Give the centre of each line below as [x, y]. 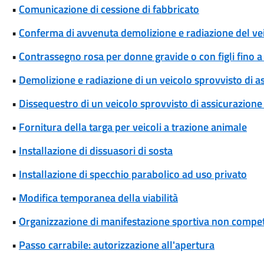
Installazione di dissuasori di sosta [95, 151]
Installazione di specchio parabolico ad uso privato [133, 174]
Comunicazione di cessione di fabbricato [109, 9]
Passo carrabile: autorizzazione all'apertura [116, 245]
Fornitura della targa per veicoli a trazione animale [133, 127]
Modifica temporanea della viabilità [98, 198]
